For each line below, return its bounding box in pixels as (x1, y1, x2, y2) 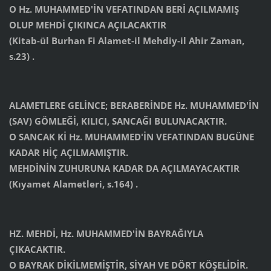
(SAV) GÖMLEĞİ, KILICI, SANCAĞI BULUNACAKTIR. (8, 115, 227, 128)
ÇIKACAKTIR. (8, 243, 65, 256)
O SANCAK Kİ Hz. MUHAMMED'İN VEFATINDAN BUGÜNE (8, 131, 254, 143)
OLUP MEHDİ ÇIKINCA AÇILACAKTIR (8, 18, 166, 31)
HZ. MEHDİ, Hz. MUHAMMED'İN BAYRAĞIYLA (8, 227, 203, 240)
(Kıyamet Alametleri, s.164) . (8, 178, 138, 191)
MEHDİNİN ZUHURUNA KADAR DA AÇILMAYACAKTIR (8, 162, 240, 175)
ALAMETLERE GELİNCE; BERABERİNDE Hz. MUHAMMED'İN (8, 99, 259, 112)
